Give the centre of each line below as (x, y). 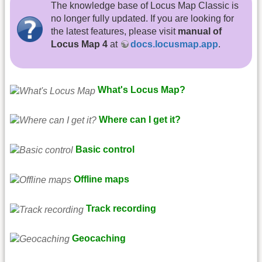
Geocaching (99, 239)
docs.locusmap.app (174, 44)
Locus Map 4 (79, 44)
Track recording (121, 209)
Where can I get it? (140, 120)
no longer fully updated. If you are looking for (142, 18)
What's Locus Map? (142, 90)
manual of (200, 31)
